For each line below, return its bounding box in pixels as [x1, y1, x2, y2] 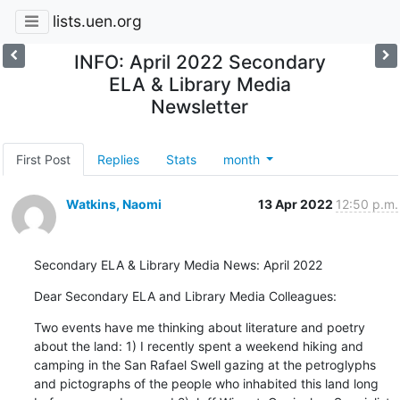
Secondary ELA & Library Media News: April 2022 [33, 256, 322, 272]
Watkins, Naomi [65, 196, 162, 212]
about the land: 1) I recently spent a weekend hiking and [33, 337, 363, 354]
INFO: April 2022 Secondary [73, 50, 326, 73]
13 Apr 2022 [257, 196, 336, 212]
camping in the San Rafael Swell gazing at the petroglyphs [33, 356, 376, 372]
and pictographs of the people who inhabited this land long [33, 375, 379, 391]
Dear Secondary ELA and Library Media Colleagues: [33, 287, 337, 304]
